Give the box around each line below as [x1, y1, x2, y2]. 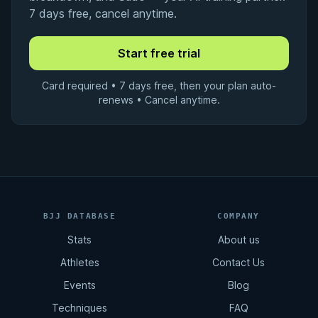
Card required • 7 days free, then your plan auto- [42, 79, 276, 92]
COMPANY [217, 212, 260, 221]
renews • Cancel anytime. [98, 94, 220, 106]
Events [63, 279, 96, 291]
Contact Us [212, 256, 265, 268]
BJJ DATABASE [43, 212, 116, 221]
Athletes [60, 256, 99, 268]
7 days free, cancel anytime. [29, 6, 177, 21]
